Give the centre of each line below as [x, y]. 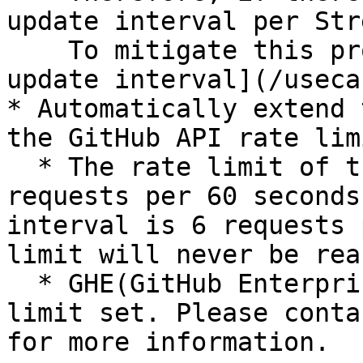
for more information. [168, 342]
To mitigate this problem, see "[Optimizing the [37, 50]
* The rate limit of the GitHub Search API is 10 [22, 167]
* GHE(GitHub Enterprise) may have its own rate [22, 284]
